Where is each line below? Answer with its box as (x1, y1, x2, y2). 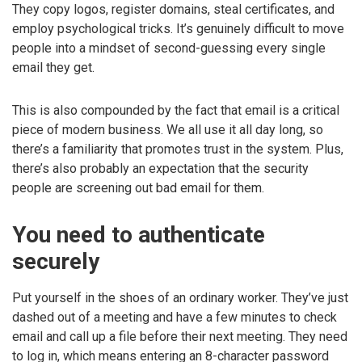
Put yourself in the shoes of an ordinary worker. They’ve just (12, 290, 348, 306)
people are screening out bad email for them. (12, 180, 264, 196)
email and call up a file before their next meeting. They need (12, 329, 347, 345)
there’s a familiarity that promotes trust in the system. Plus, (12, 141, 343, 158)
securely (12, 247, 99, 275)
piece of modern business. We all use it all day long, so (12, 122, 323, 138)
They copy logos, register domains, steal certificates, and (12, 2, 335, 18)
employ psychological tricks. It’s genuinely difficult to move (12, 21, 344, 37)
